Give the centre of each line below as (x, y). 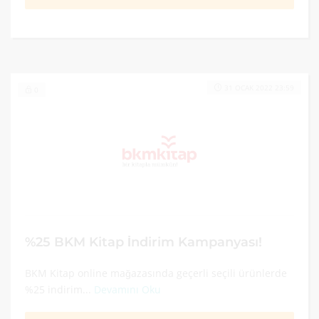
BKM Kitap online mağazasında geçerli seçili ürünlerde (156, 273)
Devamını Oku (127, 289)
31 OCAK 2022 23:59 (259, 88)
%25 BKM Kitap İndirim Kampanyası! (143, 242)
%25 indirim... (59, 289)
